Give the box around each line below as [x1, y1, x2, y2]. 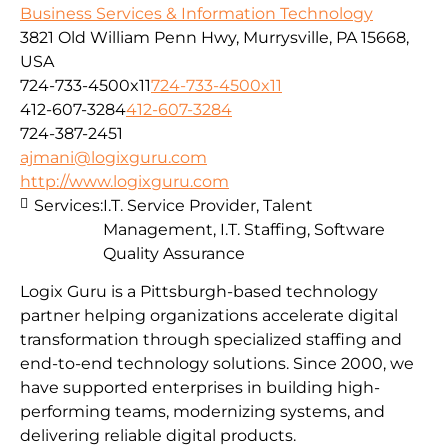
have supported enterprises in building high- [20, 378, 380, 398]
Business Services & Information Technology [20, 4, 373, 24]
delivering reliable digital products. [20, 426, 296, 446]
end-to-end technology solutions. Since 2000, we [20, 354, 414, 374]
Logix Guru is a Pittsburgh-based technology [20, 282, 378, 302]
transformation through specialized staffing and [20, 330, 402, 350]
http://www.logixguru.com [20, 172, 229, 192]
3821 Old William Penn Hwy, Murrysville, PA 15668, [20, 28, 409, 48]
